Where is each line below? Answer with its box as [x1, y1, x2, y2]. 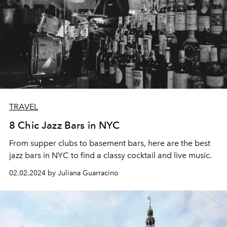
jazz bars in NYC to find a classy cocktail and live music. [9, 150, 212, 160]
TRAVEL [9, 101, 38, 111]
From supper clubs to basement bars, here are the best [9, 138, 210, 148]
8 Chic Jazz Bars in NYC [9, 119, 120, 131]
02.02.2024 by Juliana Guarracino [9, 168, 119, 177]
